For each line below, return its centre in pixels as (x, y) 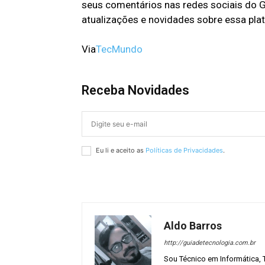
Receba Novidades (135, 91)
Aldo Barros (193, 226)
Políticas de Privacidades (184, 151)
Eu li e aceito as (121, 151)
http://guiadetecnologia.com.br (210, 243)
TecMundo (119, 49)
